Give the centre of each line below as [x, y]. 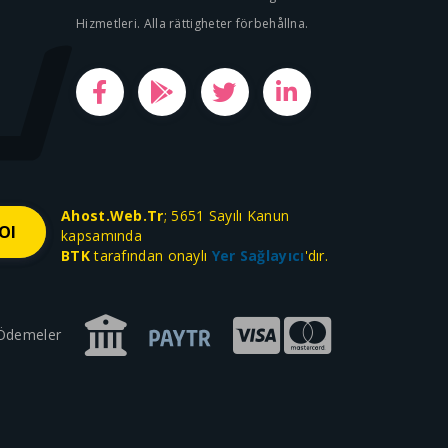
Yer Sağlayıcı [258, 255]
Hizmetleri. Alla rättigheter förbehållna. [192, 23]
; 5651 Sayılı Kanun [226, 215]
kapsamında [102, 235]
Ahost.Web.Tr [112, 215]
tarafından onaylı [150, 255]
